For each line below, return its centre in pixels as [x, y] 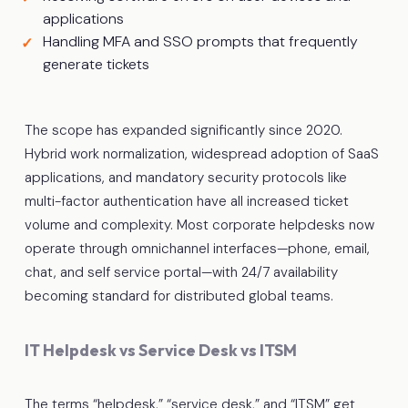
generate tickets [96, 64]
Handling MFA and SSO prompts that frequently [200, 41]
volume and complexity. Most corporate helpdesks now [199, 224]
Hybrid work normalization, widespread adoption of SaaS [201, 153]
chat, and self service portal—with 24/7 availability [181, 272]
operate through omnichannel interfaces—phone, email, [197, 248]
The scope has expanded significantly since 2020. [183, 130]
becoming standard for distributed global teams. [178, 296]
